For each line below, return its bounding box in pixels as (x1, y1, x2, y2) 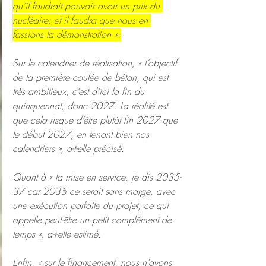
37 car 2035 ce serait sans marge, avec (12, 185, 178, 198)
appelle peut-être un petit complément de (12, 213, 175, 226)
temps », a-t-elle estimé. (12, 227, 101, 240)
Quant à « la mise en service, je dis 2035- (12, 170, 181, 183)
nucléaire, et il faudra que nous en (12, 14, 151, 27)
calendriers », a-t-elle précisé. (12, 142, 124, 155)
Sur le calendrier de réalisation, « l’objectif (12, 56, 180, 69)
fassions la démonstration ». (12, 28, 121, 41)
